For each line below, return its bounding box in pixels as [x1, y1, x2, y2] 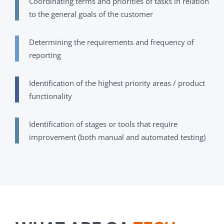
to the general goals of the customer [29, 9, 153, 19]
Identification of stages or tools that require [29, 119, 177, 129]
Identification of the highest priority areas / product [29, 78, 205, 88]
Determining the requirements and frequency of [29, 37, 194, 47]
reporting [29, 50, 63, 60]
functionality [29, 91, 72, 101]
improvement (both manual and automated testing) [29, 132, 205, 142]
